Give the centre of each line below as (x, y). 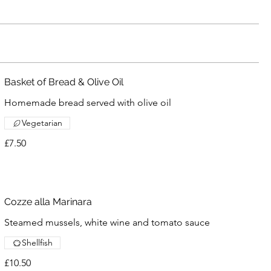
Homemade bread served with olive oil (87, 103)
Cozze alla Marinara (48, 202)
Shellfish (37, 243)
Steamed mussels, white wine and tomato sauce (107, 222)
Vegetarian (42, 123)
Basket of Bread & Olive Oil (64, 82)
